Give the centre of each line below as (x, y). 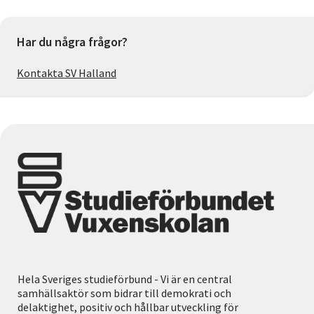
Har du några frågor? (72, 42)
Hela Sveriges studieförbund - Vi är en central (125, 279)
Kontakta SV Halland (67, 73)
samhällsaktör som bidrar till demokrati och (124, 293)
